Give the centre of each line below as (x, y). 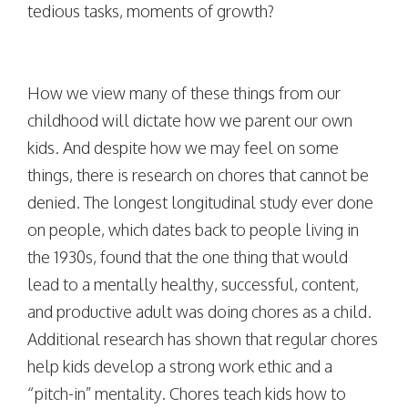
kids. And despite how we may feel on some (183, 148)
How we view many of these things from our (184, 93)
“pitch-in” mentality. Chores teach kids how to (187, 393)
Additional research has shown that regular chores (203, 339)
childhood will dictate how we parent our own (190, 120)
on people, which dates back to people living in (193, 229)
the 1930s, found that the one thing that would (188, 257)
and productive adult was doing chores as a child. (199, 311)
